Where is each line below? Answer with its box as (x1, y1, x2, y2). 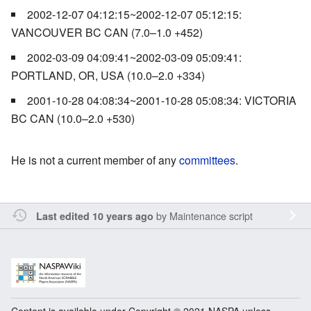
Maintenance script (169, 208, 253, 223)
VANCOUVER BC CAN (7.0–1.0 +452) (11, 24, 203, 40)
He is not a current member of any (11, 151, 179, 168)
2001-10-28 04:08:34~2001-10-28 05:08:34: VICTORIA (27, 92, 296, 108)
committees (179, 151, 235, 168)
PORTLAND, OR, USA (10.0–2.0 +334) (11, 67, 205, 83)
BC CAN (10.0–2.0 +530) (11, 110, 135, 126)
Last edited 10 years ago (35, 208, 153, 223)
